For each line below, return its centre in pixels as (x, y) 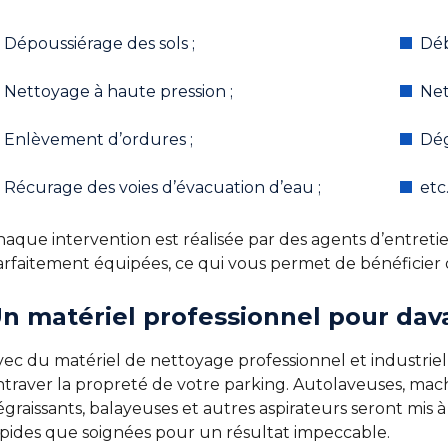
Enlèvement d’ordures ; (98, 139)
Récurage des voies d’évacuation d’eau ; (162, 187)
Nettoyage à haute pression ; (118, 91)
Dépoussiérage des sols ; (99, 43)
